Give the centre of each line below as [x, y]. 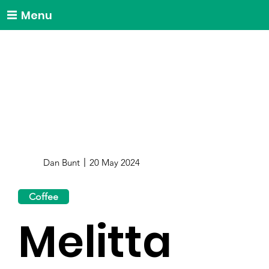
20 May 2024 [114, 162]
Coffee [44, 196]
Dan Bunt [62, 162]
